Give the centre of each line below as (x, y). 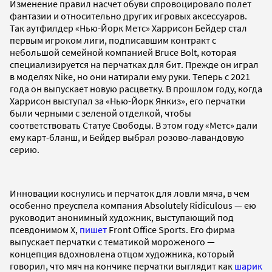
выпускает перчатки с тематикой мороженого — (112, 242)
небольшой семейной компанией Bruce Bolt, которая (123, 53)
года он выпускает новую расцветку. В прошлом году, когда (136, 89)
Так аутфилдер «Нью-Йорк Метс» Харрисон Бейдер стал (128, 28)
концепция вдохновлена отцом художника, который (122, 254)
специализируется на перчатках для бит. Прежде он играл (134, 65)
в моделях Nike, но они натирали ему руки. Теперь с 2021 (130, 77)
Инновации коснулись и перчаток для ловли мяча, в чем (130, 193)
